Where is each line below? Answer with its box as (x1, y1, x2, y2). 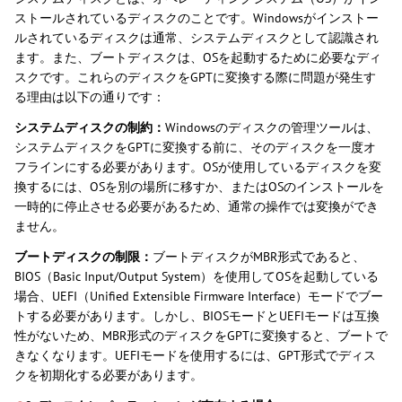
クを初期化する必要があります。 (14, 367, 203, 384)
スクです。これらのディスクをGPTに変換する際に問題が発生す (14, 69, 376, 86)
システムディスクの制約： (14, 119, 165, 136)
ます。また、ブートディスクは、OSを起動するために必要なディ (14, 49, 381, 66)
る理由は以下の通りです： (14, 89, 165, 106)
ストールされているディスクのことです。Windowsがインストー (14, 10, 379, 27)
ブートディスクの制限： (14, 249, 153, 266)
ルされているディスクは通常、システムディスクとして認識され (14, 30, 379, 47)
